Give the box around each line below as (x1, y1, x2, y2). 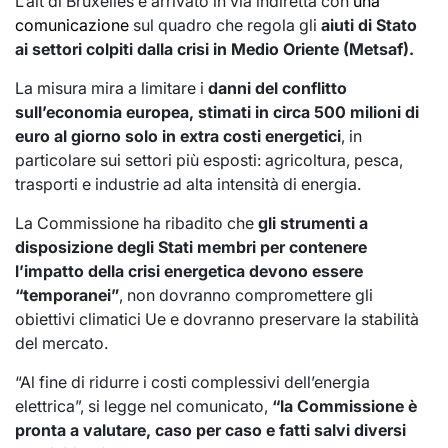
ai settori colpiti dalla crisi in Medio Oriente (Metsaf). (15, 38, 414, 59)
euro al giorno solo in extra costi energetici (15, 125, 341, 146)
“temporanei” (15, 284, 119, 305)
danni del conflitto (208, 77, 347, 98)
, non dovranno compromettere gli (119, 284, 373, 305)
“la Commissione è (272, 395, 417, 416)
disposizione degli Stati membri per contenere (15, 236, 367, 257)
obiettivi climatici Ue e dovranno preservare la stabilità (15, 308, 419, 329)
